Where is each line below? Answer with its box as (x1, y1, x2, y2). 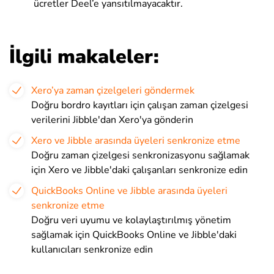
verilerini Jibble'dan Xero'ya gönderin (31, 113, 193, 127)
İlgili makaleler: (9, 43, 159, 70)
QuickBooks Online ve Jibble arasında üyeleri (31, 184, 228, 198)
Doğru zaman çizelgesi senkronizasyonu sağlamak (31, 149, 250, 163)
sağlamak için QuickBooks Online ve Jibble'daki (31, 228, 237, 242)
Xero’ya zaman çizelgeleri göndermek (31, 84, 194, 98)
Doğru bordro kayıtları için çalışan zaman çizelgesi (31, 98, 248, 113)
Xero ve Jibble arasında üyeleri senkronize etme (31, 134, 240, 148)
